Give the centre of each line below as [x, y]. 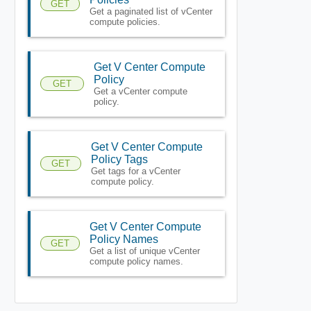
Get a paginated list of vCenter [151, 11]
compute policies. [125, 22]
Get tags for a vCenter [135, 171]
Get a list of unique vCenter [144, 251]
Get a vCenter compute [140, 91]
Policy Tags [119, 159]
